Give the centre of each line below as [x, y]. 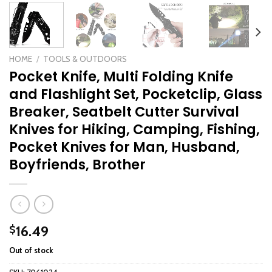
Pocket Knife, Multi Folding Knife [121, 77]
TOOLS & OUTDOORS [85, 59]
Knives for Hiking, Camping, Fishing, [134, 130]
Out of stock [31, 250]
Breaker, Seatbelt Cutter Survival [124, 112]
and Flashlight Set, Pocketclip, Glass [136, 94]
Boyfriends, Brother [77, 165]
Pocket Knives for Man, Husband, [124, 147]
